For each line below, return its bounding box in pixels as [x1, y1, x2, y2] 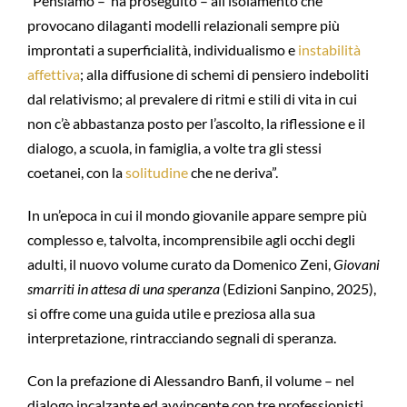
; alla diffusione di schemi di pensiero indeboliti [79, 65, 369, 83]
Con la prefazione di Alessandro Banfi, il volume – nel [26, 372, 354, 389]
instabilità [297, 41, 361, 58]
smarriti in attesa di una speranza [26, 280, 220, 297]
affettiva [26, 65, 80, 83]
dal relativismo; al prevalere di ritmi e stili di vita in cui [26, 90, 357, 107]
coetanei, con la [26, 164, 125, 181]
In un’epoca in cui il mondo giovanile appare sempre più [26, 206, 367, 223]
